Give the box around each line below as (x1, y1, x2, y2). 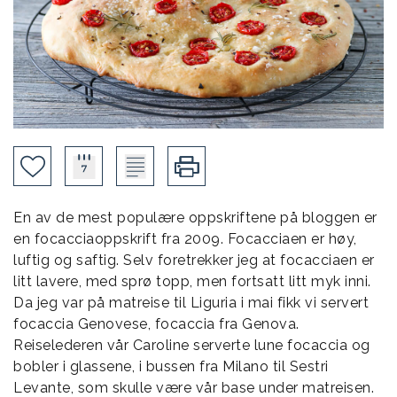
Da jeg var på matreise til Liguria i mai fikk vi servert (13, 294, 369, 312)
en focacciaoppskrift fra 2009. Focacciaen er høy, (13, 230, 357, 248)
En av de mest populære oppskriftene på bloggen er (13, 209, 378, 227)
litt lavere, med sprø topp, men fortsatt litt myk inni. (13, 273, 371, 291)
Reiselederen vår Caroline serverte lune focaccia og (13, 337, 370, 354)
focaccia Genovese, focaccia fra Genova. (13, 315, 300, 333)
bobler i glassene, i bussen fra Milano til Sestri (13, 358, 329, 376)
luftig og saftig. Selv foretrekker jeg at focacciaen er (13, 252, 375, 269)
